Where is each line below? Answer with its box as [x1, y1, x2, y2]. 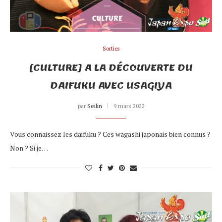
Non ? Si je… [10, 143, 48, 153]
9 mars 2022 [113, 102, 145, 110]
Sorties [103, 45, 119, 52]
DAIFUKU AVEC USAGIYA [50, 76, 172, 95]
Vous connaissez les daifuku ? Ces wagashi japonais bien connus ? [10, 129, 211, 139]
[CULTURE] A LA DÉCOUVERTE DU [29, 58, 193, 77]
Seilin [87, 102, 102, 110]
